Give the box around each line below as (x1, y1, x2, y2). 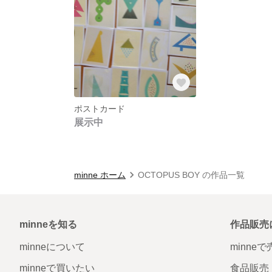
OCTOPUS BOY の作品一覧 (138, 169, 245, 180)
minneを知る (19, 219, 77, 229)
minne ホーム (74, 169, 126, 180)
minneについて (19, 241, 85, 252)
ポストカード (74, 103, 125, 114)
